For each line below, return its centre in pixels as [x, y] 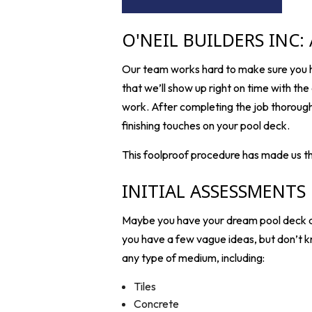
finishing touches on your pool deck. [205, 125]
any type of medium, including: [193, 257]
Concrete [157, 303]
